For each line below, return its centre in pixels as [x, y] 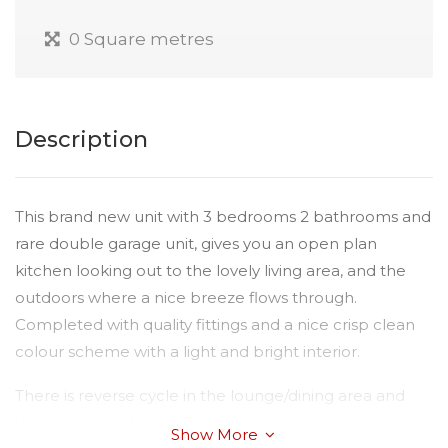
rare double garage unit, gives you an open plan [196, 243]
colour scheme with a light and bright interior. [187, 351]
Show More [217, 434]
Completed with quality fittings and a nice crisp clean [215, 324]
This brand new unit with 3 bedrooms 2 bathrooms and [223, 216]
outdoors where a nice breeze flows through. [186, 297]
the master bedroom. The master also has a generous [219, 422]
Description [81, 139]
